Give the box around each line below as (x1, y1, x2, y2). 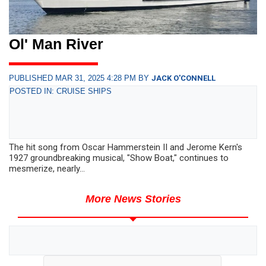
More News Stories (85, 193, 181, 205)
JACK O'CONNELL (151, 74, 216, 83)
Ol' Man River (9, 36, 103, 53)
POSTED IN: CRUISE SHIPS (9, 87, 112, 96)
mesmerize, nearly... (9, 163, 85, 175)
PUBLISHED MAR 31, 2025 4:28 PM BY (9, 74, 151, 83)
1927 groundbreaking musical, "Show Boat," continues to (9, 153, 229, 164)
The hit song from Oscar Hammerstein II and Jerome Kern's (9, 142, 242, 153)
